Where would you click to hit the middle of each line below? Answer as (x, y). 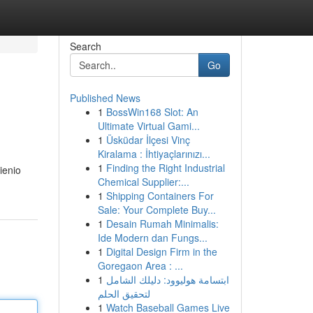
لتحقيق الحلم (124, 293)
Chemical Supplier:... (143, 182)
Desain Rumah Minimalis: (162, 224)
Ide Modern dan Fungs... (152, 238)
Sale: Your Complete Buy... (156, 210)
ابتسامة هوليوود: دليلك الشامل (167, 279)
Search (85, 46)
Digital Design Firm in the (161, 252)
